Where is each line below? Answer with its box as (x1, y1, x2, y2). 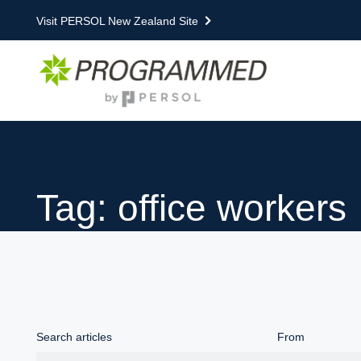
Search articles (36, 330, 112, 343)
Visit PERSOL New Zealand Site (36, 14, 198, 27)
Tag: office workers (36, 187, 346, 229)
